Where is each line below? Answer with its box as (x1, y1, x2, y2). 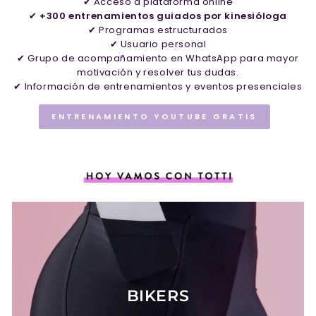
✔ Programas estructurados (88, 23, 228, 37)
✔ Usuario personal (109, 37, 207, 51)
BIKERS (126, 286, 190, 305)
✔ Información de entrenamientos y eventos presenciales (13, 80, 303, 94)
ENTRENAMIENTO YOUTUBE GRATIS (51, 111, 257, 123)
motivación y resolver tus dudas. (77, 66, 239, 80)
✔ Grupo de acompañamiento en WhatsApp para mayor (17, 51, 299, 66)
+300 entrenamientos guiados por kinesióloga (39, 9, 287, 23)
